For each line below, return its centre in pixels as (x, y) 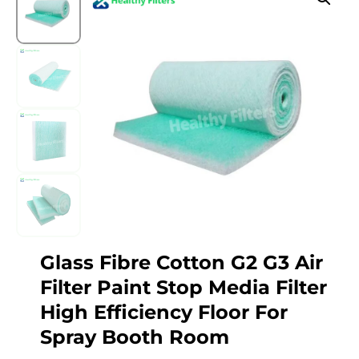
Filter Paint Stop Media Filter (184, 288)
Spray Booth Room (135, 337)
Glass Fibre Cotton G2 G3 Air (182, 263)
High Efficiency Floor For (164, 313)
